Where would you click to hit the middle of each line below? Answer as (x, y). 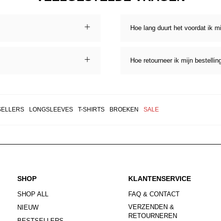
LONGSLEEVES (51, 110)
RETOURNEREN (153, 216)
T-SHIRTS (91, 110)
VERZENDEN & (151, 207)
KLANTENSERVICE (160, 179)
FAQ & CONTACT (154, 194)
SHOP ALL (33, 194)
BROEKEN (124, 110)
